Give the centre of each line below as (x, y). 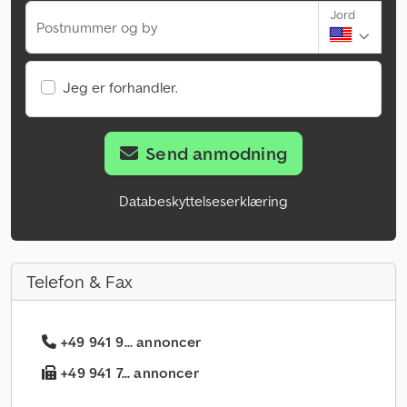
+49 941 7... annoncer (128, 373)
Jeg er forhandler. (120, 88)
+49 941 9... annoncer (131, 342)
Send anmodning (216, 154)
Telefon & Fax (79, 282)
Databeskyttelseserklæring (203, 201)
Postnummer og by (97, 28)
